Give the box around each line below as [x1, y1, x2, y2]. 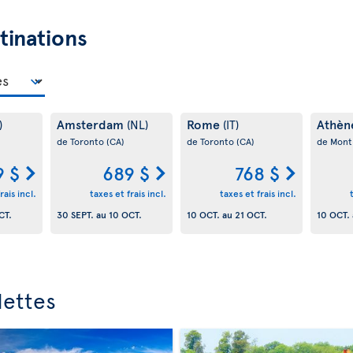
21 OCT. [234, 207, 267, 221]
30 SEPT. [56, 207, 94, 221]
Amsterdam [56, 115, 127, 133]
